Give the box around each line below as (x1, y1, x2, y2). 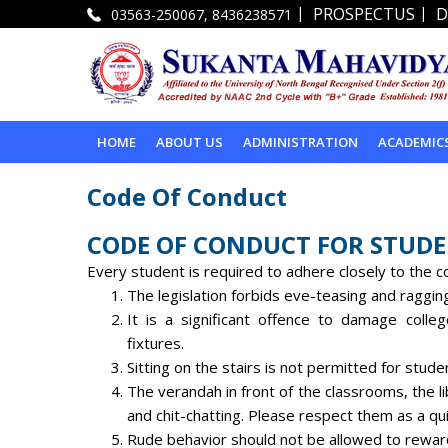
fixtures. (127, 332, 184, 353)
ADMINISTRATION (243, 132, 358, 151)
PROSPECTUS (313, 3, 415, 26)
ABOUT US (156, 132, 223, 151)
